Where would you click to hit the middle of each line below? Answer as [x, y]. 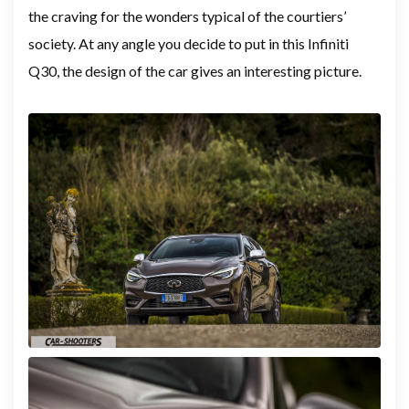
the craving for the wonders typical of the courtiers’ [187, 16]
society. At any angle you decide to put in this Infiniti [189, 44]
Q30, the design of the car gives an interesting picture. [195, 71]
